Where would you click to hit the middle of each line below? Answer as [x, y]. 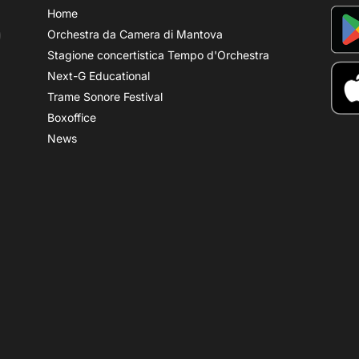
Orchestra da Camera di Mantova [135, 34]
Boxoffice [72, 117]
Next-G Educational [99, 75]
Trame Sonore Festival [105, 96]
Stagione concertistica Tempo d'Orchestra [159, 54]
